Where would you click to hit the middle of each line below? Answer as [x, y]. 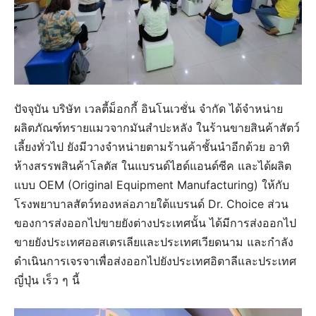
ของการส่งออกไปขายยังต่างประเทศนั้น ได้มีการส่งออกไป [155, 223]
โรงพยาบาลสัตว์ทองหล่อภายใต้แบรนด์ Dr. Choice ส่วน [151, 203]
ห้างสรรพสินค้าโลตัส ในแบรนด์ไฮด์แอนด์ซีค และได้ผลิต [153, 165]
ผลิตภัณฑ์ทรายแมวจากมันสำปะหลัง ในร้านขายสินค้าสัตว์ [157, 127]
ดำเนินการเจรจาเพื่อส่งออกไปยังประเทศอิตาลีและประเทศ [155, 261]
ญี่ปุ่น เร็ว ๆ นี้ [47, 280]
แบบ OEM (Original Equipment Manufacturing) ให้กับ [152, 184]
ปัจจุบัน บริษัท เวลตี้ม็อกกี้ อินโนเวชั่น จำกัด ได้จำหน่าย [148, 108]
